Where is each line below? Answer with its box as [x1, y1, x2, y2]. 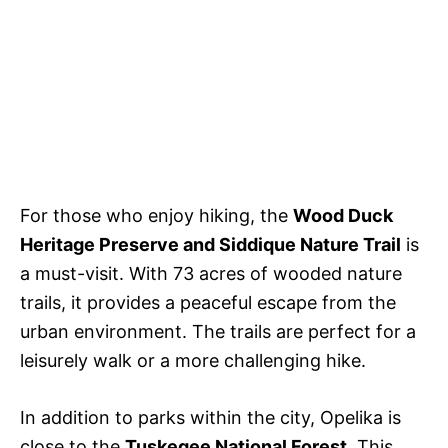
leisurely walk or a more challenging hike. [20, 350, 366, 372]
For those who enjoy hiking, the [20, 205, 293, 227]
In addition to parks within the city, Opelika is [20, 407, 401, 429]
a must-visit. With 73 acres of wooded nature [20, 263, 402, 285]
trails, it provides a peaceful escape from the [20, 292, 396, 314]
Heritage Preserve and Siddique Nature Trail [20, 234, 401, 256]
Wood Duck [293, 205, 393, 227]
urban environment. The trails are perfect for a [20, 321, 416, 343]
